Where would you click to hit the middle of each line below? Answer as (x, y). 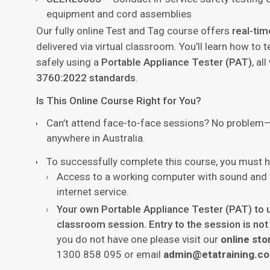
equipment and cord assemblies (119, 14)
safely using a (69, 62)
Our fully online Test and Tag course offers (134, 31)
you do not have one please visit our (139, 240)
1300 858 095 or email (110, 255)
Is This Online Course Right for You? (119, 101)
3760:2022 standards (86, 78)
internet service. (93, 192)
